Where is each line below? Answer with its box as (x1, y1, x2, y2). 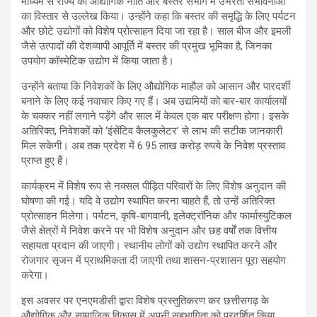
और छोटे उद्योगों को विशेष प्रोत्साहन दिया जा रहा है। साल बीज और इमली (21, 24, 291, 38)
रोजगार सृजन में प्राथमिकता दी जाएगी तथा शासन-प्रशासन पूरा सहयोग (21, 253, 286, 267)
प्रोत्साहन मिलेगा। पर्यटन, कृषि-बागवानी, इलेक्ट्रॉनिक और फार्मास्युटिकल (21, 209, 292, 222)
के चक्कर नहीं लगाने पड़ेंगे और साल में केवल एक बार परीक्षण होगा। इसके (21, 109, 289, 122)
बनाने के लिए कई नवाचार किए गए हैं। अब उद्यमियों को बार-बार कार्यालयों (21, 94, 287, 108)
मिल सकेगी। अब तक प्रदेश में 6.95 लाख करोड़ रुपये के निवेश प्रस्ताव (21, 139, 285, 152)
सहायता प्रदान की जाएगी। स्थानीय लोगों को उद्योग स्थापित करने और (21, 238, 277, 252)
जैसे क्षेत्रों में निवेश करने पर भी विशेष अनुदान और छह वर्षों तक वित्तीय (21, 224, 277, 237)
